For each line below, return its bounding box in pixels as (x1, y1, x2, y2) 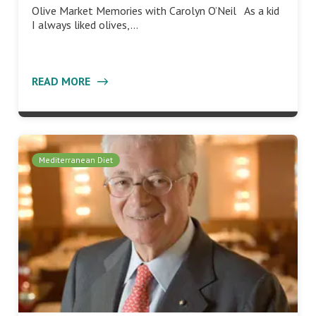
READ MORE (32, 74, 93, 89)
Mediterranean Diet (39, 154, 113, 166)
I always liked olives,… (32, 18, 138, 32)
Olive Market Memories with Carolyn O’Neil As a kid (32, 4, 279, 18)
